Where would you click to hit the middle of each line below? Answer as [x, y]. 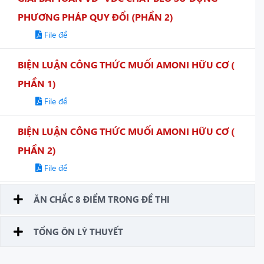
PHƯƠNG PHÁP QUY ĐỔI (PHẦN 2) [95, 16]
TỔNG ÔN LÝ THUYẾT [78, 231]
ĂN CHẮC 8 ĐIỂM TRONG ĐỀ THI [102, 199]
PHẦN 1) [37, 83]
